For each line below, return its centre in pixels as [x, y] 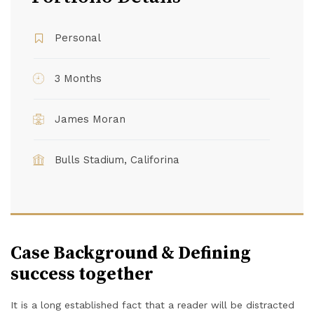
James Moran [90, 119]
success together [82, 274]
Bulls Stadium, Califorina [117, 159]
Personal [78, 37]
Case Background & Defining [131, 253]
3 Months [78, 78]
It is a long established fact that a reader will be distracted [152, 305]
